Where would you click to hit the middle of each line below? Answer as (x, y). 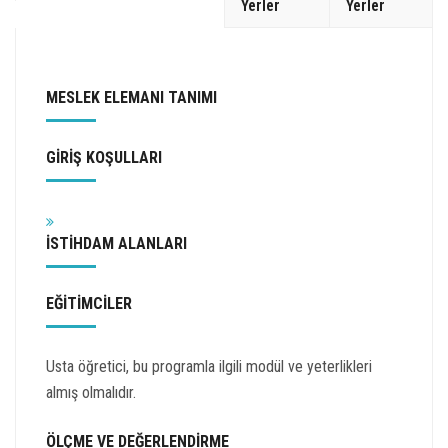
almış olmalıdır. (91, 392)
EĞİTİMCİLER (89, 303)
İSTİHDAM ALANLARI (116, 243)
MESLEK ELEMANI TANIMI (131, 97)
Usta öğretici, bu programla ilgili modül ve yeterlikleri (209, 366)
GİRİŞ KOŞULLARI (104, 157)
